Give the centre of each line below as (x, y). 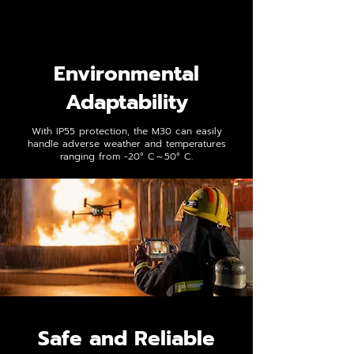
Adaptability (126, 102)
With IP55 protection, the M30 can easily (126, 131)
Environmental (126, 74)
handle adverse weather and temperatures (126, 144)
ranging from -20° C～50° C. (126, 156)
